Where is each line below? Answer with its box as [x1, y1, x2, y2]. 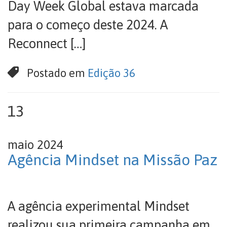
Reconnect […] [8, 36, 86, 51]
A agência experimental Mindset [8, 199, 190, 214]
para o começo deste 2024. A [8, 17, 168, 32]
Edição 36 [88, 66, 136, 80]
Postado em [27, 66, 88, 80]
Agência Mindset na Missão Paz [8, 151, 217, 168]
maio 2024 [8, 138, 63, 152]
